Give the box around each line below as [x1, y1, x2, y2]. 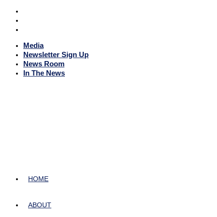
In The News [23, 69, 65, 77]
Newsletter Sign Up [23, 50, 89, 59]
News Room [23, 60, 64, 68]
